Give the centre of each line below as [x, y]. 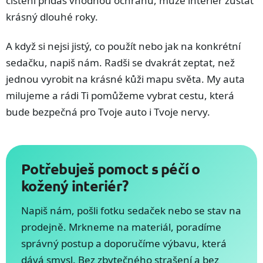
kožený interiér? [75, 186]
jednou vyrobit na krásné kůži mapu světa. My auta [125, 79]
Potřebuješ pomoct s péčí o [111, 169]
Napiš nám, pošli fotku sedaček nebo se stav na [131, 211]
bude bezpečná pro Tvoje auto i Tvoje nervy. [108, 112]
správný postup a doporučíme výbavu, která [124, 244]
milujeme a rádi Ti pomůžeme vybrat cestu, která [120, 96]
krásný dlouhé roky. [52, 17]
